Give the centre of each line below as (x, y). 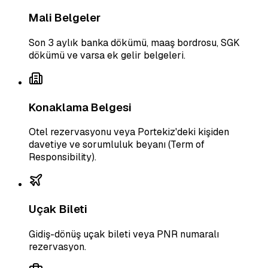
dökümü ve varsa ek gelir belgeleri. (107, 55)
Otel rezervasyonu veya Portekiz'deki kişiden (129, 132)
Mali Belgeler (65, 18)
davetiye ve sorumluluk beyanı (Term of (117, 145)
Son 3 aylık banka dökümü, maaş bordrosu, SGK (134, 42)
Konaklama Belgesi (80, 107)
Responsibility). (63, 157)
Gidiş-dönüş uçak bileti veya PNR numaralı (124, 234)
